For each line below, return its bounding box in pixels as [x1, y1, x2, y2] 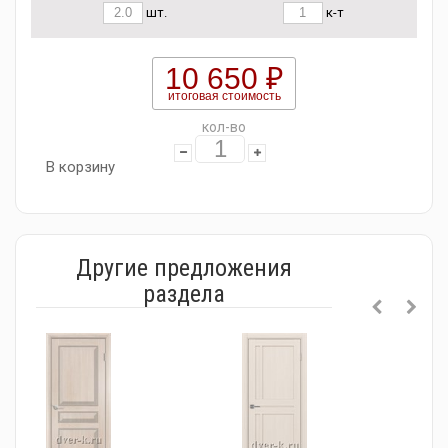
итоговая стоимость [167, 89, 281, 103]
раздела [143, 280, 225, 308]
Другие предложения [76, 254, 292, 282]
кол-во [202, 119, 246, 135]
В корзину [46, 158, 115, 176]
